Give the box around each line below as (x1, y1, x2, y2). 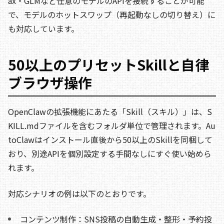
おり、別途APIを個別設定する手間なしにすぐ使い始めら (8, 147, 211, 159)
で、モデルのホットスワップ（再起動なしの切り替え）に (8, 8, 215, 20)
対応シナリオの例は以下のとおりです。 (8, 187, 151, 199)
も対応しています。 (8, 22, 79, 34)
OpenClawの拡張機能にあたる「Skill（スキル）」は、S (8, 105, 212, 117)
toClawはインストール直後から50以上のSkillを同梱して (8, 133, 212, 145)
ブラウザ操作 (8, 72, 92, 92)
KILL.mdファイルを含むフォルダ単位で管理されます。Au (8, 119, 215, 131)
